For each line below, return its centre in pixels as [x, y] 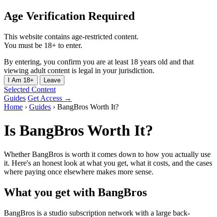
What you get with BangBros [75, 192]
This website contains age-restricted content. [71, 36]
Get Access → [50, 98]
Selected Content [30, 89]
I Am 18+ [21, 80]
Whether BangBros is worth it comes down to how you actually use [107, 154]
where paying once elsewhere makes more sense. [79, 171]
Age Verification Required [69, 16]
